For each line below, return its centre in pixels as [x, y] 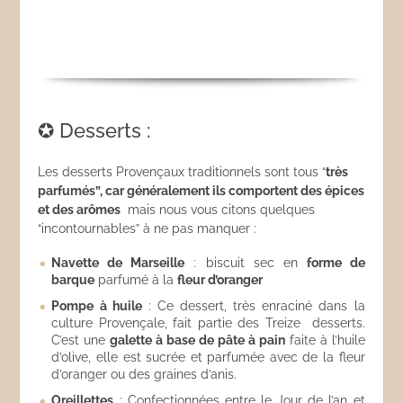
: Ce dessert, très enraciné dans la [253, 306]
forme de [336, 263]
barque [73, 280]
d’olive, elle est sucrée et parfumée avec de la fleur [208, 357]
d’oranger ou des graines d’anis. [144, 374]
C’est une [81, 340]
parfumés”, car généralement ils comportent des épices [201, 191]
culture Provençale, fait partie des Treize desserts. [208, 323]
